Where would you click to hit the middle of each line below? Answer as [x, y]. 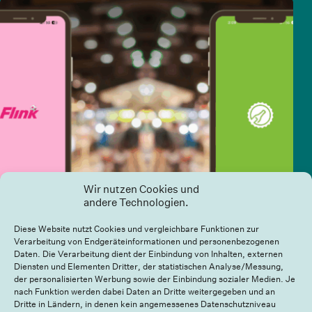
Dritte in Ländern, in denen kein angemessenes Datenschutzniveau [145, 304]
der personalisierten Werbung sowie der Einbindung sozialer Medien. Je [155, 279]
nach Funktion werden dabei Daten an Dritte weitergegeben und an [145, 291]
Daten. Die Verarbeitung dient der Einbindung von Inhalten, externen [148, 254]
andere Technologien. [136, 202]
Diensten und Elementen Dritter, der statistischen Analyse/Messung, [149, 266]
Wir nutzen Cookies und [141, 189]
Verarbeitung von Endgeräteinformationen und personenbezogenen [147, 241]
